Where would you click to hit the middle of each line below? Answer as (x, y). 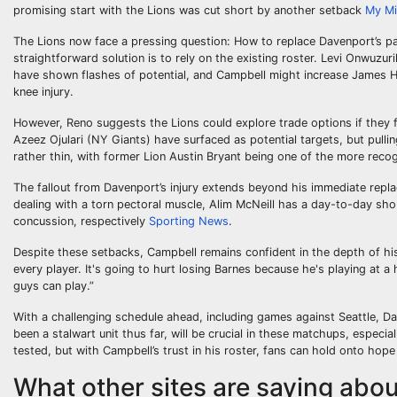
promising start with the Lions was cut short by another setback (189, 10)
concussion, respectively (81, 221)
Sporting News (189, 221)
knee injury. (43, 92)
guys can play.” (54, 286)
